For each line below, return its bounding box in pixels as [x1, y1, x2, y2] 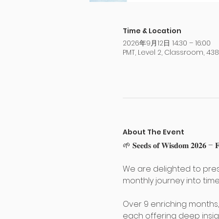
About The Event [122, 127, 184, 137]
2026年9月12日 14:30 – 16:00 [122, 38, 211, 48]
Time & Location [122, 25, 181, 36]
